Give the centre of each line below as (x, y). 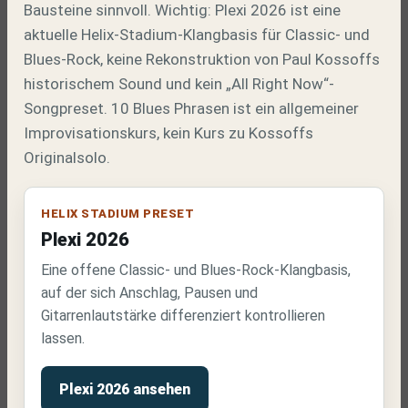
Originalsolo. (67, 158)
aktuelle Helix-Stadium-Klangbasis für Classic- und (197, 35)
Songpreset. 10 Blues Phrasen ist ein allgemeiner (191, 108)
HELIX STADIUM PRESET (118, 214)
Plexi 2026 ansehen (125, 389)
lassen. (63, 338)
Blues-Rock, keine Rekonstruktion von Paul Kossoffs (202, 59)
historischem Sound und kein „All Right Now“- (179, 84)
